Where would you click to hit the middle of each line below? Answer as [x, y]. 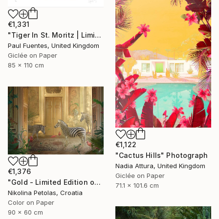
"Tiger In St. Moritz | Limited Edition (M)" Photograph [98, 35]
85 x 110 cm [26, 65]
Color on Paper [31, 202]
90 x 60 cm [25, 212]
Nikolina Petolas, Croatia [45, 192]
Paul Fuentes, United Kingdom [54, 45]
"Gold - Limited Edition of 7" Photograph [98, 182]
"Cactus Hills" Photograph [162, 155]
